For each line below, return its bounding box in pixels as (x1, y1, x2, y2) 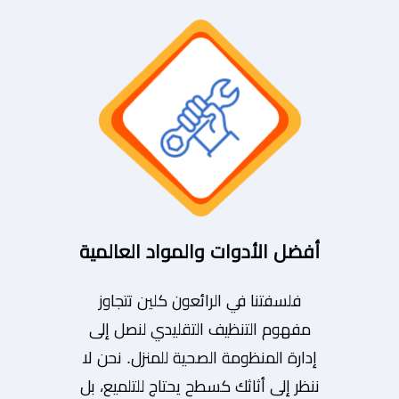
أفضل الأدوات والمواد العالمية (79, 240, 320, 262)
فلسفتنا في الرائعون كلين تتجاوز (98, 291, 301, 310)
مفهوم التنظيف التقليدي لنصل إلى (88, 320, 311, 338)
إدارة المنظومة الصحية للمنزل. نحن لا (82, 348, 317, 367)
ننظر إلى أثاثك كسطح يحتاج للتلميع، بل (79, 377, 320, 395)
